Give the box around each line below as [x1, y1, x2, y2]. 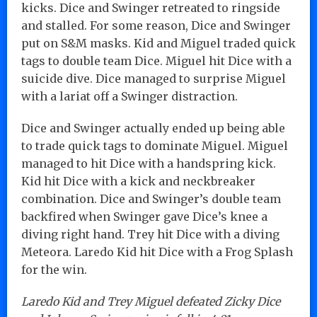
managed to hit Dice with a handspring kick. [21, 156, 276, 171]
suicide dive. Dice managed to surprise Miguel [21, 71, 286, 86]
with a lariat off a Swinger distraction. [21, 88, 238, 103]
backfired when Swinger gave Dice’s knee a [21, 209, 267, 224]
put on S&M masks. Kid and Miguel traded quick [21, 35, 296, 50]
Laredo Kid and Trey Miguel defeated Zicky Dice [21, 294, 280, 309]
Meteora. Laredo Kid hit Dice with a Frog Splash [21, 244, 293, 259]
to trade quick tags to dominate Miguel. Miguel [21, 138, 288, 153]
